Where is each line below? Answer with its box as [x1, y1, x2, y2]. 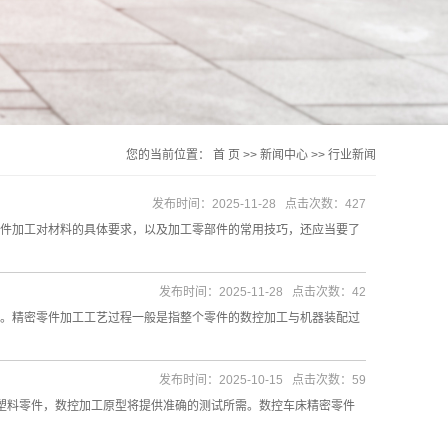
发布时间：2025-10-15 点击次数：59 [159, 373, 366, 387]
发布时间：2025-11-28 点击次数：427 [152, 197, 366, 211]
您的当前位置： [126, 148, 213, 162]
